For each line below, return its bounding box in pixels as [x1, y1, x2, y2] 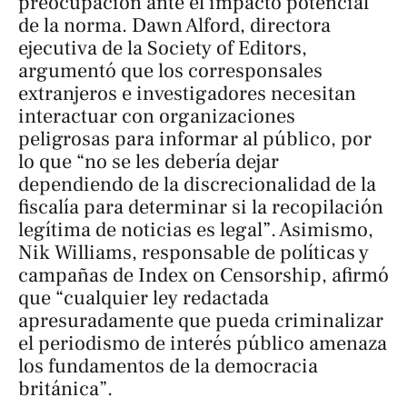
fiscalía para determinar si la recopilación [18, 194, 383, 220]
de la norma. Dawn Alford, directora [18, 12, 331, 38]
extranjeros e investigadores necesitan [18, 80, 356, 106]
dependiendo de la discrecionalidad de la [18, 171, 376, 197]
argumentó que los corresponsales [18, 57, 323, 84]
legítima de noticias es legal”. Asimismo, [18, 216, 373, 243]
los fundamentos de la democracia [18, 352, 318, 379]
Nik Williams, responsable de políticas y [18, 239, 369, 265]
